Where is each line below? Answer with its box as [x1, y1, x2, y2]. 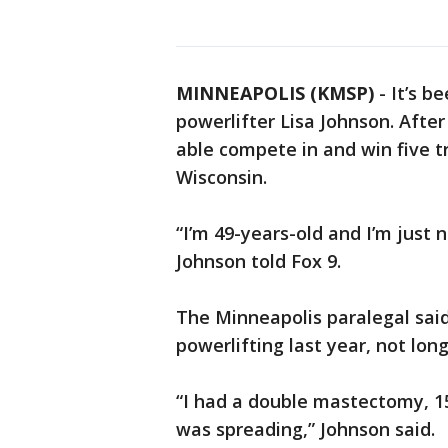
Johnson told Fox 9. [176, 249, 341, 273]
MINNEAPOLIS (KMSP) [176, 81, 374, 105]
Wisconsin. [176, 165, 267, 189]
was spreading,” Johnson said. [176, 417, 435, 441]
